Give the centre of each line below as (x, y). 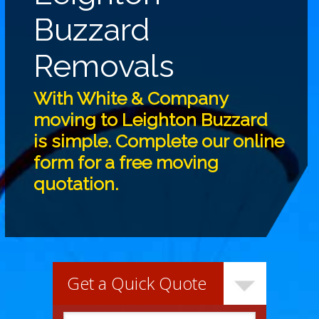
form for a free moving (126, 162)
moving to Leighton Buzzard (151, 119)
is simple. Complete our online (159, 141)
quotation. (76, 183)
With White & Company (131, 98)
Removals (104, 66)
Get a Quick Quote (137, 283)
